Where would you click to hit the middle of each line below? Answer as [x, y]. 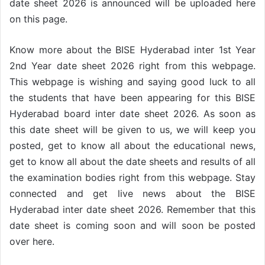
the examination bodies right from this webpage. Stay [132, 178]
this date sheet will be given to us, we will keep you [132, 130]
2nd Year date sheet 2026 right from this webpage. [132, 66]
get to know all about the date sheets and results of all [132, 162]
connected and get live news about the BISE [132, 194]
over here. [32, 242]
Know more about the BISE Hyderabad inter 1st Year [132, 50]
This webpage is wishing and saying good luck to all [132, 82]
